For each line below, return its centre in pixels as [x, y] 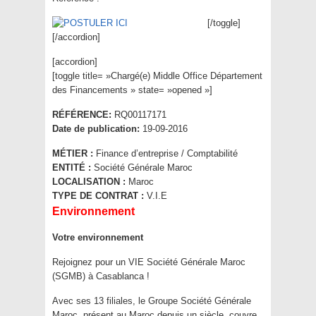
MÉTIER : [73, 154]
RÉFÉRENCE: [82, 115]
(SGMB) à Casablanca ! [101, 276]
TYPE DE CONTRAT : [98, 196]
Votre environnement [98, 238]
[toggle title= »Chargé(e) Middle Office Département [157, 76]
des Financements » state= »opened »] [132, 90]
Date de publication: [96, 129]
